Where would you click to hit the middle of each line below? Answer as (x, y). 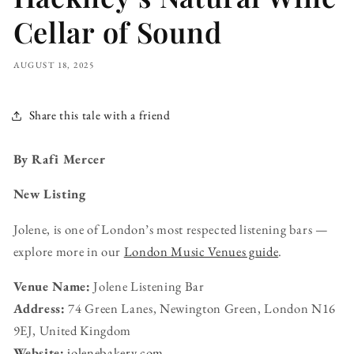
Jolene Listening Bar (147, 286)
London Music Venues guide (201, 251)
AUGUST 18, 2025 (53, 64)
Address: (39, 309)
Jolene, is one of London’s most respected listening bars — (171, 229)
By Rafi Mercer (59, 158)
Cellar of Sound (117, 31)
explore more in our (68, 251)
